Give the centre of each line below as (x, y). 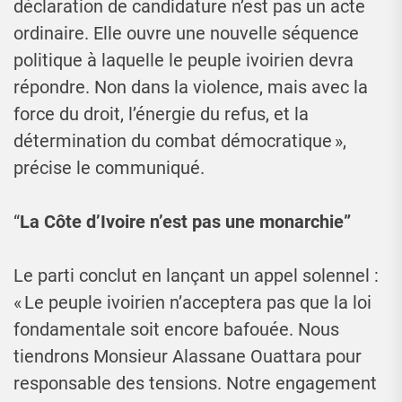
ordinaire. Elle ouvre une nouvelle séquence (186, 34)
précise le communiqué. (109, 168)
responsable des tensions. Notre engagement (195, 384)
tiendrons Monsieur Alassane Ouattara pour (188, 357)
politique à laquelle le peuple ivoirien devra (184, 61)
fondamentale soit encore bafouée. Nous (176, 330)
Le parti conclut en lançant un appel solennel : (196, 276)
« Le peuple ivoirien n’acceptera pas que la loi (192, 303)
